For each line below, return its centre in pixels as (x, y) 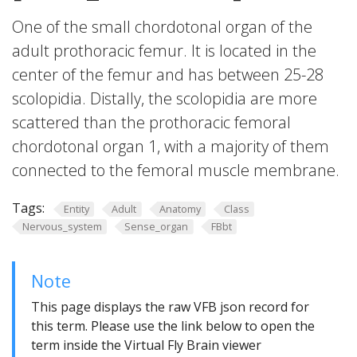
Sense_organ (157, 226)
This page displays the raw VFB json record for (170, 307)
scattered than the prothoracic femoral (151, 122)
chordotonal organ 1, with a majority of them (171, 146)
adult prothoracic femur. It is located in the (164, 51)
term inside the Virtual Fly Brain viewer (146, 345)
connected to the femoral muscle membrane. (176, 170)
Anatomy (180, 209)
